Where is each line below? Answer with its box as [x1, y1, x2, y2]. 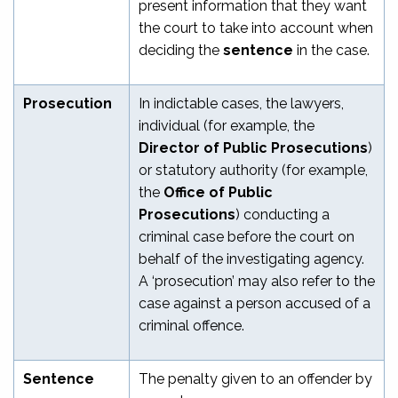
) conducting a [235, 205, 330, 223]
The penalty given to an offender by [139, 370, 372, 387]
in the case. [293, 41, 370, 59]
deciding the [139, 41, 223, 59]
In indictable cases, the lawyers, [139, 94, 344, 112]
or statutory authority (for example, [139, 161, 368, 179]
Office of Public [163, 183, 273, 201]
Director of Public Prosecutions [139, 139, 368, 156]
